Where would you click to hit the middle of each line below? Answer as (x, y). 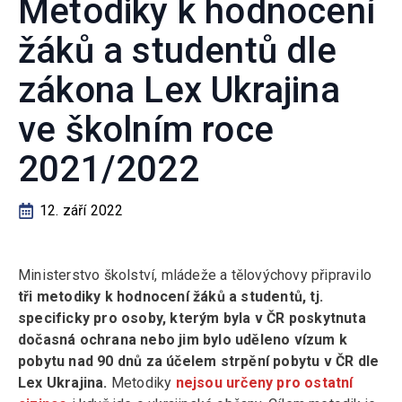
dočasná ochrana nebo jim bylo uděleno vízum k (183, 340)
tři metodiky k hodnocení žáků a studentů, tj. (170, 297)
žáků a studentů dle (177, 51)
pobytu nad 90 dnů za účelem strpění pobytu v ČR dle (199, 361)
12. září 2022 (82, 210)
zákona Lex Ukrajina (179, 90)
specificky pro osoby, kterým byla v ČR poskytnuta (192, 318)
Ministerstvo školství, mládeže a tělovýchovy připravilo (195, 275)
